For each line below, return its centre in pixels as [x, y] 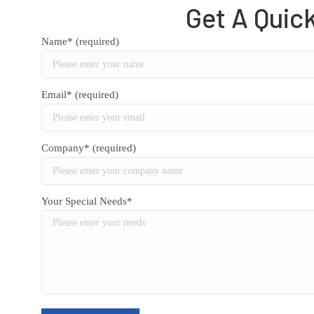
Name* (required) [80, 41]
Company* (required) [89, 148]
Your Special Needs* [87, 201]
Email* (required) [80, 95]
